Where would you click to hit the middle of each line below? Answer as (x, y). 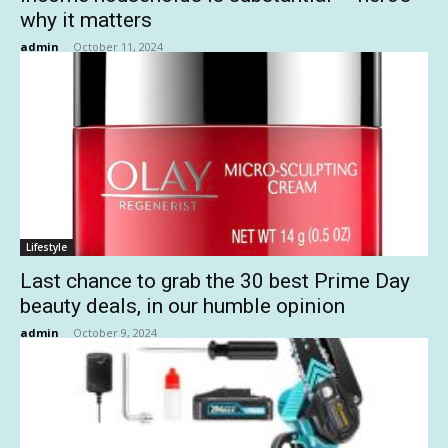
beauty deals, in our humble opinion (182, 306)
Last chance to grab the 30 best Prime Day (215, 281)
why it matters (86, 20)
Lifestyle (46, 247)
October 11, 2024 (118, 46)
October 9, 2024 (115, 332)
